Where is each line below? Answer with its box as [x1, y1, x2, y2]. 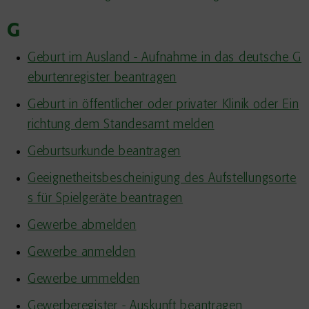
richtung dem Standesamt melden [28, 118, 215, 132]
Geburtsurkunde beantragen [28, 145, 181, 159]
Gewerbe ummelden [28, 272, 140, 286]
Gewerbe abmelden [28, 219, 137, 232]
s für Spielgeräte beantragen [28, 192, 183, 206]
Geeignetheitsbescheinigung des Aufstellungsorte [28, 172, 297, 186]
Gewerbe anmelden [28, 246, 136, 259]
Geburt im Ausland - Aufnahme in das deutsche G [28, 51, 302, 65]
